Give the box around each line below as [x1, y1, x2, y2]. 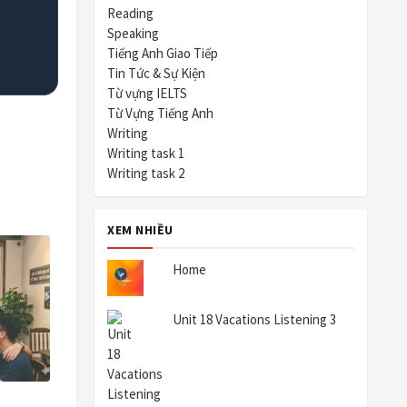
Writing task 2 [107, 164, 184, 183]
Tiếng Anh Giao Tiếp [107, 45, 218, 63]
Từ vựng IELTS [107, 84, 187, 103]
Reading [107, 5, 154, 23]
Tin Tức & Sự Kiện [107, 65, 205, 83]
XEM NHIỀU [107, 222, 174, 239]
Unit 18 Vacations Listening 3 [173, 311, 337, 329]
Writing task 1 [107, 144, 184, 163]
